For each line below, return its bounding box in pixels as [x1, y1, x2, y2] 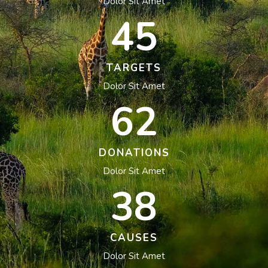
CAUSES [110, 230, 158, 245]
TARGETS [106, 60, 162, 75]
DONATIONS [98, 145, 170, 160]
